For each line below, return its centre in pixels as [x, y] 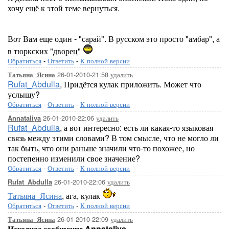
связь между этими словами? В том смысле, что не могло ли [113, 138]
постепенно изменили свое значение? [74, 158]
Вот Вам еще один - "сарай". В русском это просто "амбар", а [114, 39]
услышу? [24, 94]
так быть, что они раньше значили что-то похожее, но [101, 148]
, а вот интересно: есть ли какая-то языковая [136, 128]
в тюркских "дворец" [45, 51]
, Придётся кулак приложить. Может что [131, 84]
